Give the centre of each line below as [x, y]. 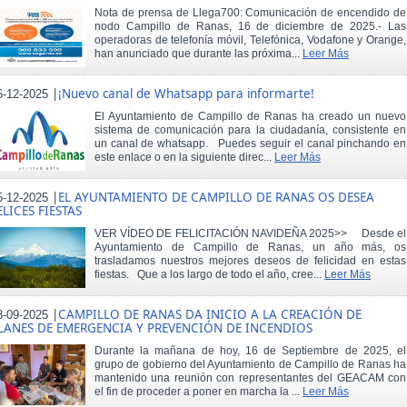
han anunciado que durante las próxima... [199, 53]
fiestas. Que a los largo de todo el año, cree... [209, 275]
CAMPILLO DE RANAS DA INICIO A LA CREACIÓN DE [210, 315]
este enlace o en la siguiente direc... [184, 157]
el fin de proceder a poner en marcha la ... [199, 392]
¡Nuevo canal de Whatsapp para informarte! [186, 94]
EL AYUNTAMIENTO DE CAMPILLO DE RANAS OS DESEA [216, 198]
